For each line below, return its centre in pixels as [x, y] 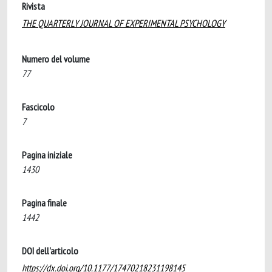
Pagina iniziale [47, 155]
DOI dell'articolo [50, 251]
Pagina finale [44, 203]
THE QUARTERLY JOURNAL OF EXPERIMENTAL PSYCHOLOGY [124, 23]
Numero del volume [56, 59]
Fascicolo [38, 107]
